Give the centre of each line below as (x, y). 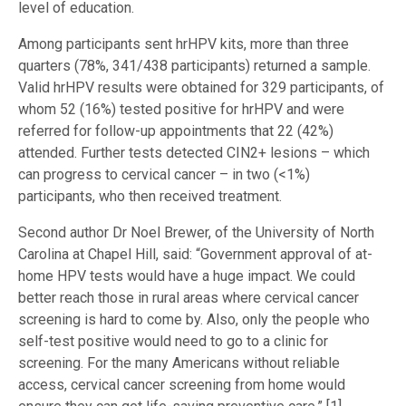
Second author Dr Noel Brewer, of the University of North (196, 232)
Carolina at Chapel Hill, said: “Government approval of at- (195, 254)
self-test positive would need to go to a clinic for (173, 341)
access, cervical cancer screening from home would (182, 384)
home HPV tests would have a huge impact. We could (187, 275)
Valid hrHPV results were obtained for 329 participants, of (201, 87)
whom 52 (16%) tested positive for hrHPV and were (181, 109)
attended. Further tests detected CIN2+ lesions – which (194, 152)
